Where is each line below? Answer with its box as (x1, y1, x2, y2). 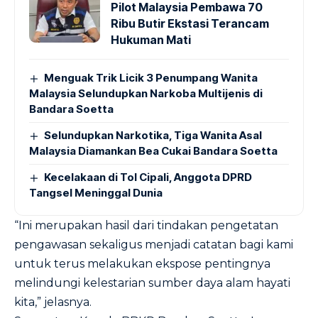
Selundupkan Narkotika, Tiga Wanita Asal (44, 128, 263, 142)
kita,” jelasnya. (14, 295, 92, 309)
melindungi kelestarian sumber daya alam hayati (14, 276, 290, 290)
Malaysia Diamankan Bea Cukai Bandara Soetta (29, 144, 278, 158)
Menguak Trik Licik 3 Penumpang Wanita (44, 71, 258, 84)
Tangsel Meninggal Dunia (29, 186, 167, 199)
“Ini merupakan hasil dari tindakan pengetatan (14, 219, 278, 232)
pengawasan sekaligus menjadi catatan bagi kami (14, 238, 293, 251)
